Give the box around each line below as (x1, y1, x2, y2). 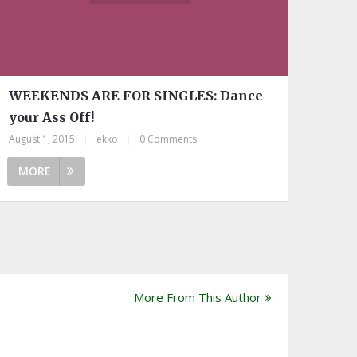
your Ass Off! (9, 109, 95, 126)
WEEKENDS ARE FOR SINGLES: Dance (9, 88, 264, 104)
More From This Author (134, 289, 261, 306)
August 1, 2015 (9, 132, 76, 147)
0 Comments (139, 132, 198, 147)
